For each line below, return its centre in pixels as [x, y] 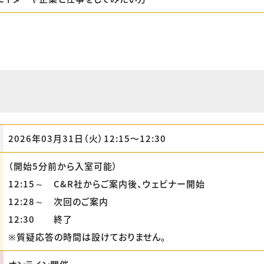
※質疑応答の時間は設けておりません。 [87, 237]
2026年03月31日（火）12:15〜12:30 [87, 138]
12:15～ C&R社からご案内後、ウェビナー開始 [107, 184]
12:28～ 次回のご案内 [58, 201]
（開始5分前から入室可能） [63, 166]
